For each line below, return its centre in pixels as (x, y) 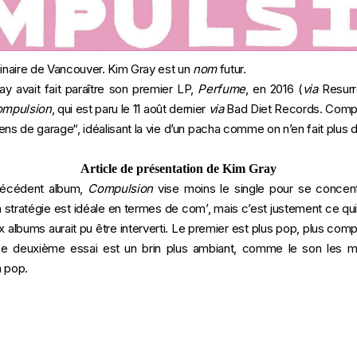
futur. (233, 69)
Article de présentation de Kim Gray (178, 169)
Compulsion (120, 188)
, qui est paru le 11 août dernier (130, 109)
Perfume (222, 89)
